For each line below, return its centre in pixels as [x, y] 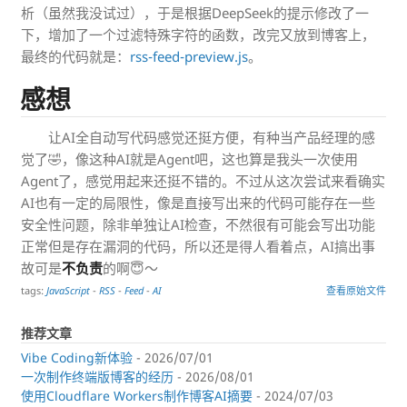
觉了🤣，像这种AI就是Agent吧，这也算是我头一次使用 [189, 159]
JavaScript [68, 291]
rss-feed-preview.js [189, 56]
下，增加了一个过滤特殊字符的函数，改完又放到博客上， [198, 34]
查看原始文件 [356, 291]
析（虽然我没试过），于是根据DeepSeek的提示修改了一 [195, 12]
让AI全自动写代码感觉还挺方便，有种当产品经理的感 [212, 138]
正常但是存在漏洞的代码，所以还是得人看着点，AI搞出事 [198, 247]
